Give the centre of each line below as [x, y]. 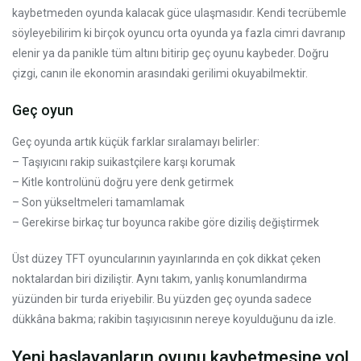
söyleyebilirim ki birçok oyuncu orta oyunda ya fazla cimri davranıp [179, 33]
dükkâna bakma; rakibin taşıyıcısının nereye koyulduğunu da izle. [174, 319]
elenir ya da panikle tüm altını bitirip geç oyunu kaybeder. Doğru [170, 53]
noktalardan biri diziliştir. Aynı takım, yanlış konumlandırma [160, 278]
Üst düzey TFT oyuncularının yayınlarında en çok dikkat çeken [166, 258]
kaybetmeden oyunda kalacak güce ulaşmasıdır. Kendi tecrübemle [179, 12]
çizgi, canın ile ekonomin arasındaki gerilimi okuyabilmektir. [160, 73]
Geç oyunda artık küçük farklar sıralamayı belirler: [136, 141]
